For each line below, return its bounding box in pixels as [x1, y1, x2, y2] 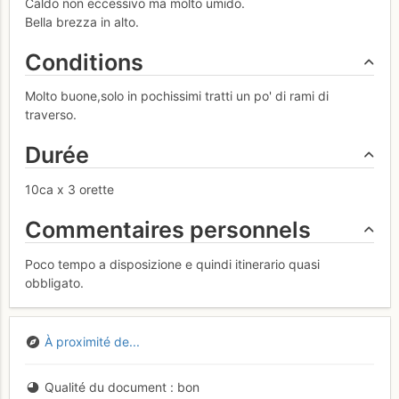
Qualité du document [44, 379, 167, 395]
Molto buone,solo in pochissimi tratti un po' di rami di [25, 88, 329, 104]
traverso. [25, 107, 77, 123]
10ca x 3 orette [25, 182, 114, 198]
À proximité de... [44, 334, 140, 350]
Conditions [25, 48, 143, 76]
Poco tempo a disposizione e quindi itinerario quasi [25, 256, 320, 272]
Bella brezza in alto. [25, 13, 139, 29]
